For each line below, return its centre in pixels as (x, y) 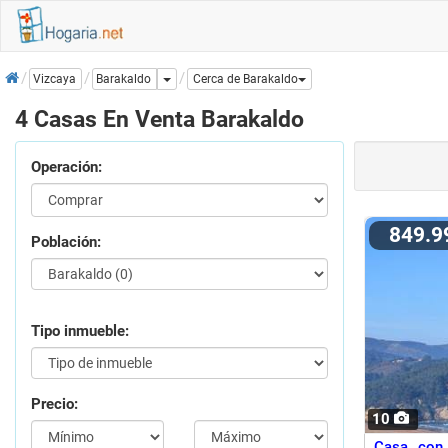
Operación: (66, 167)
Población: (66, 242)
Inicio (23, 72)
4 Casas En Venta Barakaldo (159, 119)
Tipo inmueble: (80, 331)
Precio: (54, 404)
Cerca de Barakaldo (245, 79)
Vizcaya (54, 79)
